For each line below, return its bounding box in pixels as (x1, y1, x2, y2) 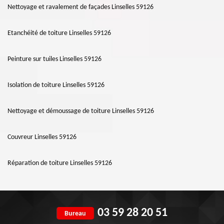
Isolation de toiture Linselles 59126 (7, 81, 104, 89)
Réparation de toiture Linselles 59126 (7, 159, 112, 167)
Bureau (64, 209, 86, 217)
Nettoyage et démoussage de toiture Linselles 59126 (7, 107, 154, 115)
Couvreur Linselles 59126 (7, 133, 76, 141)
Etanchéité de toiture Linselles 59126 (7, 29, 111, 37)
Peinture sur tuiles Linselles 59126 (7, 55, 101, 63)
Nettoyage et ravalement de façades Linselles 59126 (7, 3, 153, 11)
